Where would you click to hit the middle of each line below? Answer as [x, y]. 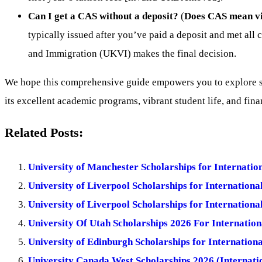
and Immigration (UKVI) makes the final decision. [132, 53]
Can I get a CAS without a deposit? [103, 16]
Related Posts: [44, 132]
